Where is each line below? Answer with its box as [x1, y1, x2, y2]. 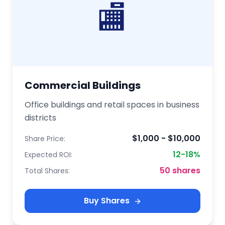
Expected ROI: [25, 150, 72, 160]
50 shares [160, 165, 200, 176]
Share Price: [25, 134, 65, 144]
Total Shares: [25, 166, 70, 176]
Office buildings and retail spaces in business [25, 99, 199, 110]
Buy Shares [83, 195, 130, 206]
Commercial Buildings [25, 78, 141, 92]
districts [25, 112, 56, 124]
